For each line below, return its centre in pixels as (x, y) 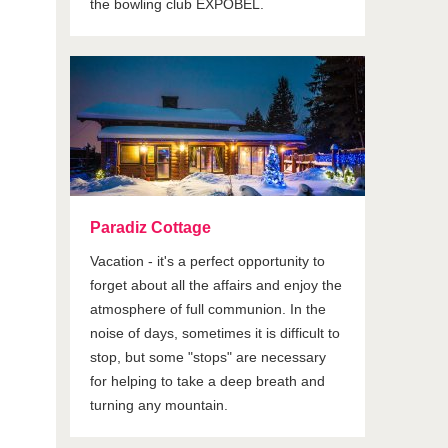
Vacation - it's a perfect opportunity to (208, 261)
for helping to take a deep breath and (208, 381)
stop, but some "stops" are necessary (208, 357)
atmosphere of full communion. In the (208, 309)
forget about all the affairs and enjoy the (216, 285)
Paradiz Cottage (151, 227)
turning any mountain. (159, 405)
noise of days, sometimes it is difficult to (215, 333)
